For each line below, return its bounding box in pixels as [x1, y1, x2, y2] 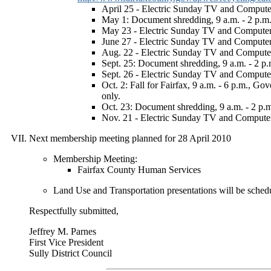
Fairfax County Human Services [77, 165, 201, 175]
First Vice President [29, 237, 103, 247]
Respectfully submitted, [29, 206, 119, 216]
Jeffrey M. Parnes [29, 226, 96, 237]
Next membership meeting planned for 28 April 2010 [29, 133, 231, 143]
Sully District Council [29, 248, 112, 258]
